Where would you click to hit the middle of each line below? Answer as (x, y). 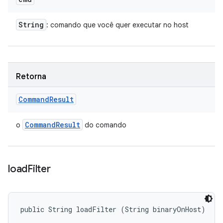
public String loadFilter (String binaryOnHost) (113, 209)
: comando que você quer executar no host (117, 25)
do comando (105, 125)
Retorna (31, 77)
